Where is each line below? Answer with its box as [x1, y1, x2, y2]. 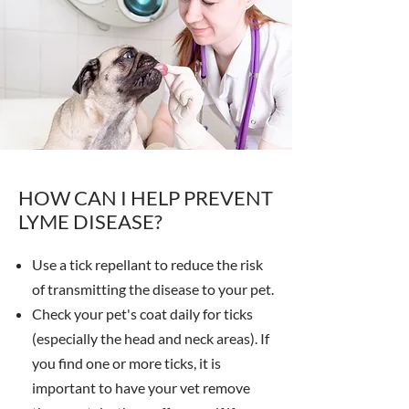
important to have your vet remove [32, 379, 250, 396]
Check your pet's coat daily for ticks [32, 305, 253, 322]
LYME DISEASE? [18, 209, 163, 234]
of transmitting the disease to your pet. [32, 280, 274, 298]
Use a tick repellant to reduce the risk [32, 256, 263, 273]
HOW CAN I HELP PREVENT [18, 185, 273, 210]
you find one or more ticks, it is [32, 354, 221, 372]
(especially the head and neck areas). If [32, 330, 269, 347]
